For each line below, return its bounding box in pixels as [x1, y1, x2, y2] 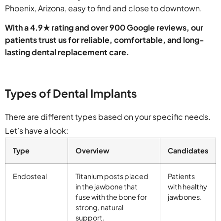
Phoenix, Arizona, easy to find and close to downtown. [5, 2, 202, 13]
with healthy [168, 182, 207, 191]
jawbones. [168, 192, 202, 202]
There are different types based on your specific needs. [5, 111, 211, 122]
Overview [75, 146, 110, 155]
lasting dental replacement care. [5, 47, 129, 58]
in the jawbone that [75, 182, 138, 191]
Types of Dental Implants [5, 86, 137, 101]
